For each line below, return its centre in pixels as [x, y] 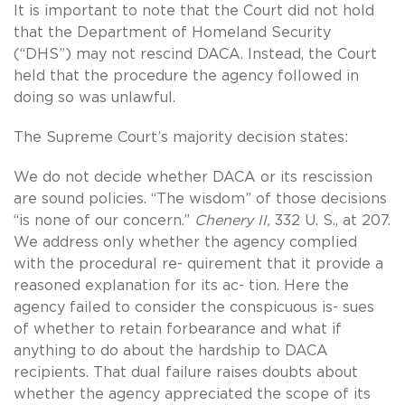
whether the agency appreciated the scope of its [192, 394]
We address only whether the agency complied [185, 242]
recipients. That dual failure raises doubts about [186, 372]
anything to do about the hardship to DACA [171, 350]
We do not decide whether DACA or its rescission [193, 177]
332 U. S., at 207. [330, 220]
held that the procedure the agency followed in [186, 75]
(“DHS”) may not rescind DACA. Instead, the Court [195, 54]
